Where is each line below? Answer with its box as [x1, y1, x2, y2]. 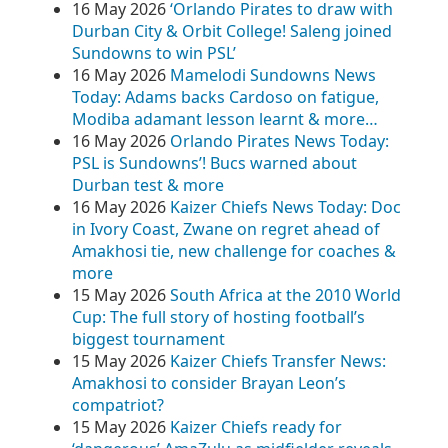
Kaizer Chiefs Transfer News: [170, 350, 386, 372]
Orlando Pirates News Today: [170, 130, 389, 152]
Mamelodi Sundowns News [170, 64, 376, 86]
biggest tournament [72, 328, 225, 350]
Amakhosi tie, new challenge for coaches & [72, 240, 396, 262]
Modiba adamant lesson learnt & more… [72, 108, 378, 130]
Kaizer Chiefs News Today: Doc [170, 196, 401, 218]
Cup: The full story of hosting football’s [72, 306, 365, 328]
